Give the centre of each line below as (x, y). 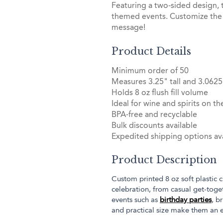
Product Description (164, 160)
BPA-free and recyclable (154, 115)
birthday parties (186, 200)
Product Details (151, 51)
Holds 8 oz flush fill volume (160, 93)
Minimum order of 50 (150, 71)
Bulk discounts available (154, 126)
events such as (136, 200)
